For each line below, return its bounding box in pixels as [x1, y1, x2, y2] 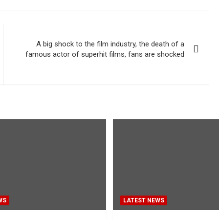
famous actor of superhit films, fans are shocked [25, 50, 185, 59]
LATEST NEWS [123, 197, 164, 204]
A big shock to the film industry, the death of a [36, 40, 185, 48]
